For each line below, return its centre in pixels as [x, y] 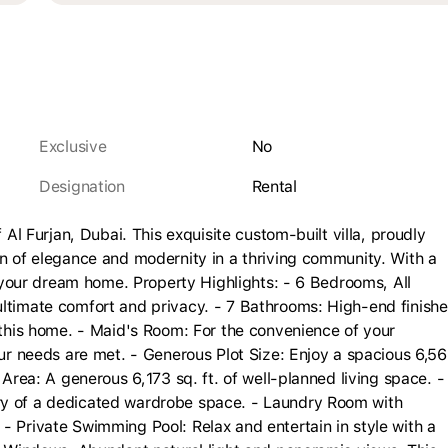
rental [279, 186]
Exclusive [77, 146]
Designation [87, 186]
